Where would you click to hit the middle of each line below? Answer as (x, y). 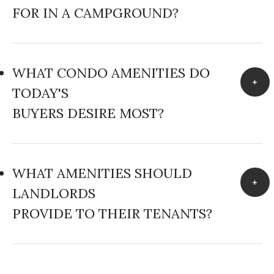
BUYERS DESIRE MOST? (88, 113)
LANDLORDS (54, 194)
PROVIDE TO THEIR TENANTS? (112, 214)
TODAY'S (40, 93)
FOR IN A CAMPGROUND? (95, 13)
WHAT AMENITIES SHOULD (102, 173)
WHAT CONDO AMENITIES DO (111, 73)
